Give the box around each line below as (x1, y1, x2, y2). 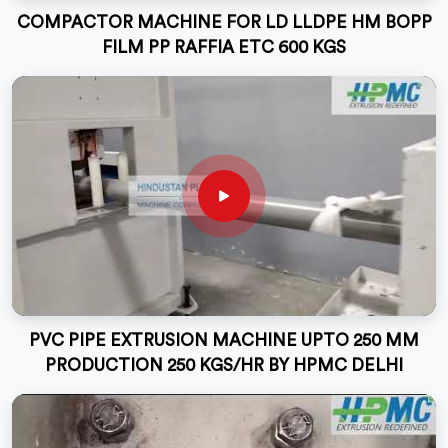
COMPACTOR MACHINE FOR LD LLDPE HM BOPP (16, 14, 432, 31)
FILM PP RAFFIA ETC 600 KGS (102, 39, 346, 56)
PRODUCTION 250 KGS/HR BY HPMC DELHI (45, 357, 403, 374)
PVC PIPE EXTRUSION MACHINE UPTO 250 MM (29, 332, 419, 349)
